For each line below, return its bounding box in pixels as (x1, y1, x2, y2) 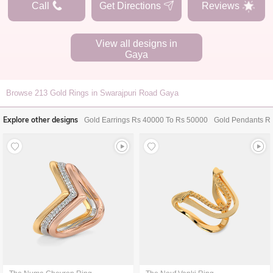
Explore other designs (3, 115, 78, 124)
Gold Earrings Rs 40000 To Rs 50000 (84, 116, 208, 124)
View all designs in (96, 38, 177, 49)
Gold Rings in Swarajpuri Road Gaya (50, 88, 179, 97)
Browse (6, 88, 35, 97)
